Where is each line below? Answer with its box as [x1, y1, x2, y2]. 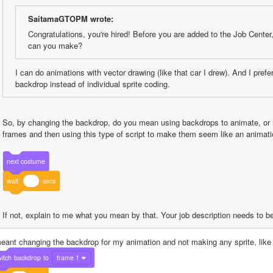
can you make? [28, 39, 82, 51]
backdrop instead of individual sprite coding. [15, 77, 170, 90]
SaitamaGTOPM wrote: [28, 12, 113, 24]
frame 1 [57, 253, 80, 263]
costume [21, 156, 46, 166]
